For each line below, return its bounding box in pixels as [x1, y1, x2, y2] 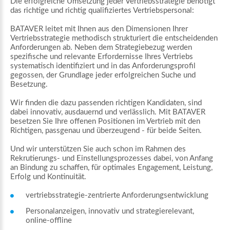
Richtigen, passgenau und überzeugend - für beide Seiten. [10, 126, 202, 135]
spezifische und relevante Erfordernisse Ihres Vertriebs [10, 52, 193, 61]
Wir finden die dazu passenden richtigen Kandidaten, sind [10, 99, 202, 107]
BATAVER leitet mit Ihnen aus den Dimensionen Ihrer [10, 25, 188, 33]
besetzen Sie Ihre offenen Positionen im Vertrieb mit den [10, 117, 200, 125]
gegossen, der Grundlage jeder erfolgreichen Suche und [10, 71, 196, 79]
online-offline [26, 216, 72, 224]
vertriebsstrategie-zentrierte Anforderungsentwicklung [26, 191, 208, 199]
